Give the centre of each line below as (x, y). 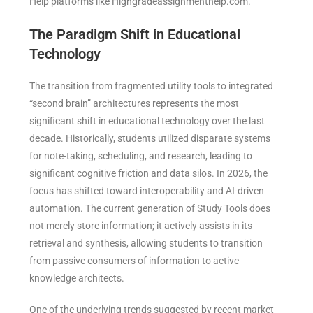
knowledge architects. (80, 278)
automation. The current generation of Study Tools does (150, 208)
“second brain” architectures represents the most (134, 103)
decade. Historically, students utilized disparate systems (150, 138)
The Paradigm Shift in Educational (135, 34)
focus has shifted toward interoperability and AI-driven (147, 190)
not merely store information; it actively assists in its (141, 225)
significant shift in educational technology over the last (147, 121)
